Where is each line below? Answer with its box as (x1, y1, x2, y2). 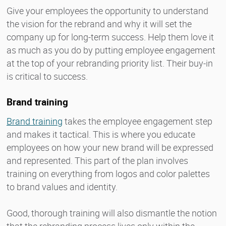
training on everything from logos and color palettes (7, 167, 210, 180)
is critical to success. (7, 70, 88, 82)
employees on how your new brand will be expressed (7, 141, 213, 153)
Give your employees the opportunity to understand (7, 4, 208, 17)
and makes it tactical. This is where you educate (7, 128, 195, 140)
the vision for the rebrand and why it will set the (7, 17, 192, 30)
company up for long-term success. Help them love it (7, 30, 214, 43)
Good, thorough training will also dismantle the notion (7, 206, 217, 219)
